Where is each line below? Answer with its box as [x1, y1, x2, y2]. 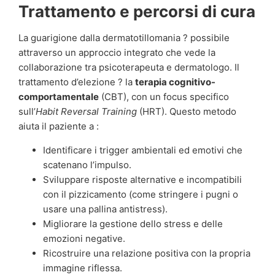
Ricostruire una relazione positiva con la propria [43, 247, 250, 259]
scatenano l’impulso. [43, 158, 131, 171]
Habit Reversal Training [36, 106, 137, 118]
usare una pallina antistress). [43, 203, 168, 215]
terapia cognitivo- [135, 76, 215, 88]
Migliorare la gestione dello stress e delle [43, 217, 223, 230]
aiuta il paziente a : [18, 120, 99, 133]
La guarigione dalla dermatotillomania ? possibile [18, 32, 230, 44]
